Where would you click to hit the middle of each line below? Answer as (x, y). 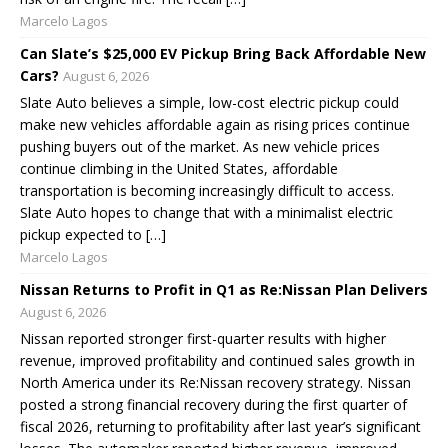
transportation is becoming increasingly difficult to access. (207, 190)
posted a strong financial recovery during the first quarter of (213, 404)
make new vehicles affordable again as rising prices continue (215, 124)
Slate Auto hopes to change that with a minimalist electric (206, 212)
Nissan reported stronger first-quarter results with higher (203, 338)
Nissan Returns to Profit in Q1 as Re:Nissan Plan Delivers (224, 289)
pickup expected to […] (93, 234)
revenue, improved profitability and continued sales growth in (217, 360)
